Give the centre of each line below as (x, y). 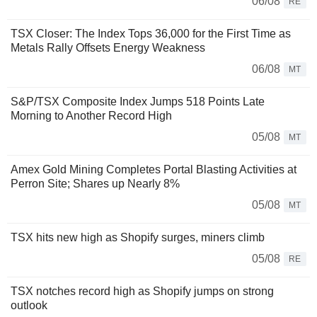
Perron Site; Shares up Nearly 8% (95, 184)
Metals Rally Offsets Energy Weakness (108, 48)
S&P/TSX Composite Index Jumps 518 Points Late (138, 102)
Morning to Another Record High (91, 116)
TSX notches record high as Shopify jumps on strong (142, 292)
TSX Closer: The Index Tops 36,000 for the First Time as (151, 34)
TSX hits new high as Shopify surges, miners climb (138, 238)
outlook (29, 306)
